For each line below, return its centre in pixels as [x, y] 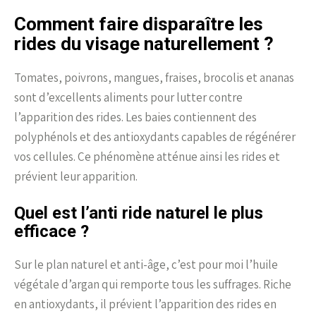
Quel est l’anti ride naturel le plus [139, 213]
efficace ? [51, 231]
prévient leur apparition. [76, 176]
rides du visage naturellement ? [144, 43]
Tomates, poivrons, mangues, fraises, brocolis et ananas [154, 77]
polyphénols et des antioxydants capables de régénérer [155, 136]
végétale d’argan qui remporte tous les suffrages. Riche [153, 284]
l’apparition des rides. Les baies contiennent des [135, 117]
